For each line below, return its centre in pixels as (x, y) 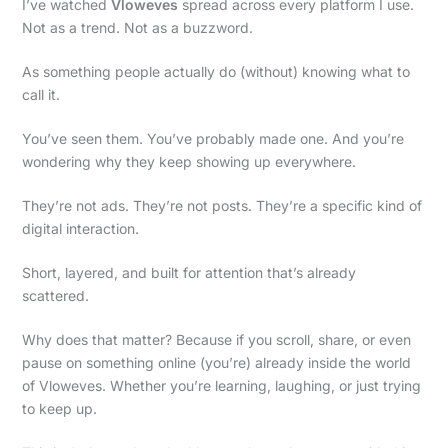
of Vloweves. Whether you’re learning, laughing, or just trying (221, 385)
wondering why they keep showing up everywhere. (188, 161)
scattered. (55, 295)
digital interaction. (80, 228)
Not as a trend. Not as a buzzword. (137, 27)
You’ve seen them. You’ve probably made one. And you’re (212, 138)
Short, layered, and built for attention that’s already (188, 272)
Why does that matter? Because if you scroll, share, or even (216, 339)
